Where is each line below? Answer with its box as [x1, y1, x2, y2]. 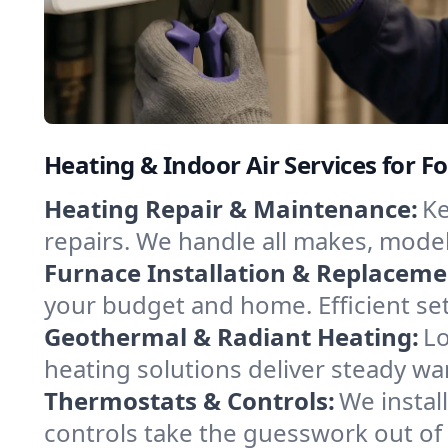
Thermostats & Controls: [44, 384, 335, 417]
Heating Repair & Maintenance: [44, 192, 418, 225]
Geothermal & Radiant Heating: [44, 320, 419, 353]
